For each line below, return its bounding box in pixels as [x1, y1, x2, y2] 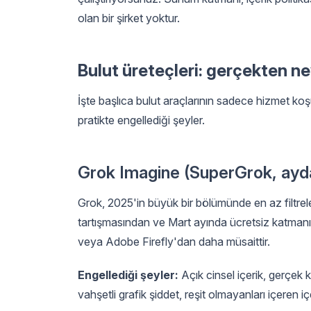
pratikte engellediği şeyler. [78, 112, 205, 127]
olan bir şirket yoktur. [78, 10, 180, 25]
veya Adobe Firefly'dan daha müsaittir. [78, 234, 270, 249]
